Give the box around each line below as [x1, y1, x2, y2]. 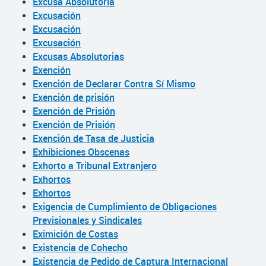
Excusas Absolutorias [33, 50, 124, 63]
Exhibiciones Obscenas [33, 145, 129, 159]
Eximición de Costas [33, 227, 118, 240]
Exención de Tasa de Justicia [33, 132, 154, 145]
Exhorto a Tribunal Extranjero [33, 159, 157, 172]
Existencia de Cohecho [33, 241, 128, 254]
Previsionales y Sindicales [33, 214, 142, 227]
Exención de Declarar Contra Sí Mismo [33, 77, 195, 90]
